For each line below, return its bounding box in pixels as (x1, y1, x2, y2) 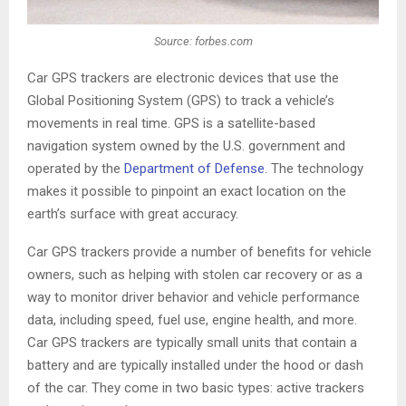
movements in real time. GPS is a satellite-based (27, 115, 315, 132)
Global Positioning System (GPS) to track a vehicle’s (27, 92, 334, 110)
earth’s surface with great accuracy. (27, 206, 238, 223)
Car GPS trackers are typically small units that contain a (27, 334, 357, 352)
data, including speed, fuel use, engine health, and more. (27, 312, 357, 329)
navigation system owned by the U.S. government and (27, 138, 345, 155)
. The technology (265, 160, 363, 178)
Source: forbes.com (153, 34, 253, 48)
